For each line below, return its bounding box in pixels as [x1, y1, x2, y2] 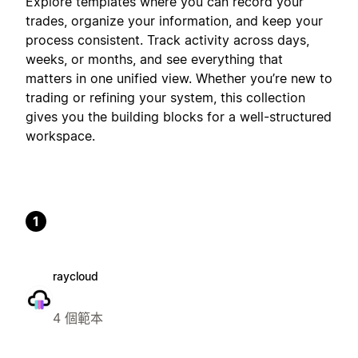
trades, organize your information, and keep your [26, 12, 323, 29]
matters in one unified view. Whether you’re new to [26, 70, 332, 86]
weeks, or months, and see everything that [26, 50, 283, 67]
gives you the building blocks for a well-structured [26, 108, 332, 125]
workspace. [26, 127, 95, 144]
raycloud [53, 268, 98, 283]
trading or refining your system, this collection [26, 89, 305, 105]
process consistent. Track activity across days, [26, 31, 309, 48]
